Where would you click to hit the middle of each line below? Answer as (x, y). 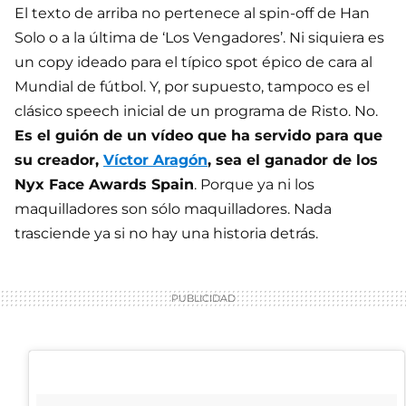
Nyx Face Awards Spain (104, 185)
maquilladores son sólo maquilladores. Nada (173, 209)
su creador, (59, 160)
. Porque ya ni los (254, 185)
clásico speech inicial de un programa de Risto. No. (196, 111)
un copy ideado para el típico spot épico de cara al (193, 63)
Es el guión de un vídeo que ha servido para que (198, 136)
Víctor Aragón (155, 160)
